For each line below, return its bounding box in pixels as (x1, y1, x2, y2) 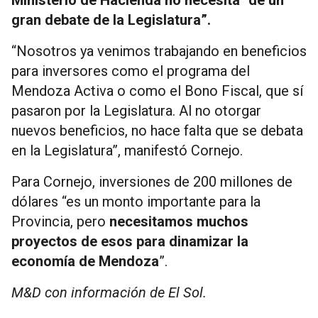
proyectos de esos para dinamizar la (11, 232, 248, 250)
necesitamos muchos (109, 212, 248, 230)
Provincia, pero (11, 212, 109, 230)
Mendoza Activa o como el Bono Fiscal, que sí (11, 82, 303, 99)
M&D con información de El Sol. (11, 283, 207, 301)
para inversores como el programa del (11, 62, 250, 79)
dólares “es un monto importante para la (11, 192, 261, 210)
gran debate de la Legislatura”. (11, 11, 211, 28)
